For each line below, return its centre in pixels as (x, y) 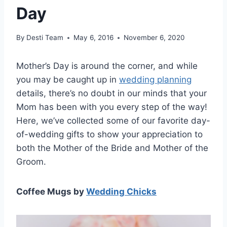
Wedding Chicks (121, 192)
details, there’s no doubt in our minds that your (111, 93)
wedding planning (155, 80)
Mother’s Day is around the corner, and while (107, 66)
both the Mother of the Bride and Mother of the (112, 148)
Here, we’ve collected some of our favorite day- (113, 121)
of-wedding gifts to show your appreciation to (109, 135)
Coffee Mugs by (51, 192)
